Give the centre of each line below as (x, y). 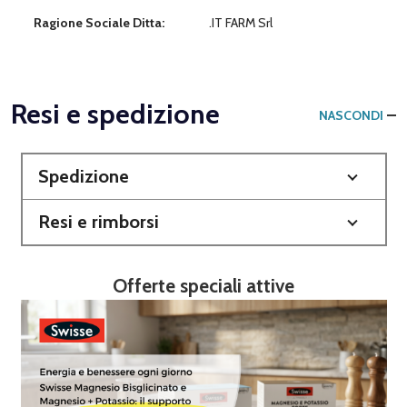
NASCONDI (351, 115)
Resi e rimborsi (98, 221)
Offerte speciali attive (203, 285)
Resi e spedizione (115, 114)
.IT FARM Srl (241, 22)
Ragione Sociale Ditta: (99, 22)
